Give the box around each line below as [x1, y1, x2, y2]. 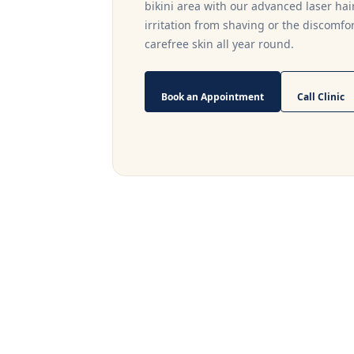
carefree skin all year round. [145, 36, 294, 51]
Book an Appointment [161, 90, 264, 104]
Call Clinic [297, 90, 345, 104]
